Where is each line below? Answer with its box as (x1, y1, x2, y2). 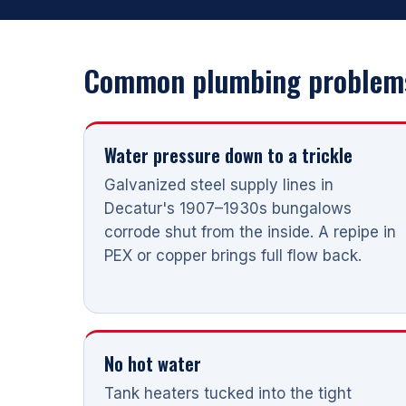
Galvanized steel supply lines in (104, 175, 333, 194)
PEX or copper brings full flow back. (104, 246, 362, 265)
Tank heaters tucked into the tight (104, 383, 352, 402)
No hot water (104, 349, 201, 377)
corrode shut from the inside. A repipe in (104, 222, 396, 241)
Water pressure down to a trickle (104, 140, 353, 169)
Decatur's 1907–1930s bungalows (104, 198, 352, 217)
